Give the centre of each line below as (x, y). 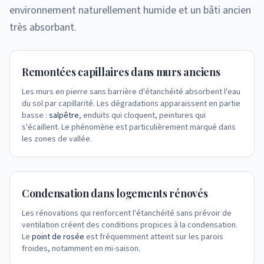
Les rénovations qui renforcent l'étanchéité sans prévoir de (127, 213)
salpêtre (63, 115)
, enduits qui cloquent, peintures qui (142, 115)
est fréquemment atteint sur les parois (154, 237)
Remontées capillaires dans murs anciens (121, 72)
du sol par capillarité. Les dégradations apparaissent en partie (131, 103)
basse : (34, 115)
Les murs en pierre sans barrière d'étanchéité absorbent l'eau (131, 92)
